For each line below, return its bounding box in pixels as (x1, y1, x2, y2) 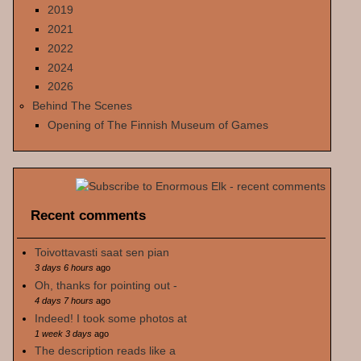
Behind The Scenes (32, 99, 133, 113)
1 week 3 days (34, 328, 92, 338)
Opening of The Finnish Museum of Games (48, 118, 269, 132)
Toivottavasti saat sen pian (34, 246, 169, 259)
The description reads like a (34, 344, 176, 358)
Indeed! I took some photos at (34, 311, 187, 325)
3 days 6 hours (34, 263, 93, 273)
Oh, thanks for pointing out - (34, 278, 177, 292)
